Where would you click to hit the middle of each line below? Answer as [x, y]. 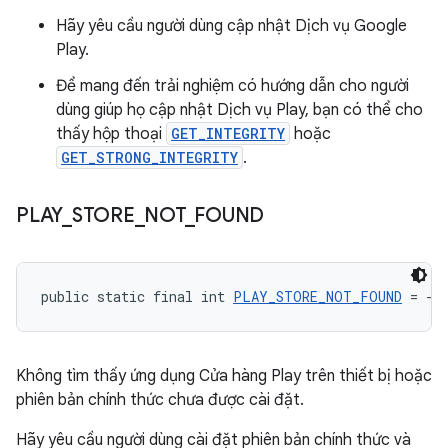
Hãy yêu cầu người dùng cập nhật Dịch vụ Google [231, 26]
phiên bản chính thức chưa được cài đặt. [160, 400]
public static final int [137, 296]
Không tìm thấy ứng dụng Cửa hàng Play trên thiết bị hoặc [224, 376]
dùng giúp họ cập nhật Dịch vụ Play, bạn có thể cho [239, 110]
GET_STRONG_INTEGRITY [149, 157]
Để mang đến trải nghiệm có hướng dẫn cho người [232, 86]
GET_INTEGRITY [228, 133]
